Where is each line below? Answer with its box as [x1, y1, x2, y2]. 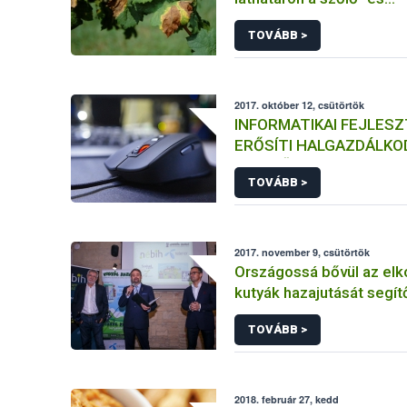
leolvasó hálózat [234, 304, 348, 323]
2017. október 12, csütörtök [234, 98, 365, 112]
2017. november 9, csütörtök [234, 245, 371, 259]
